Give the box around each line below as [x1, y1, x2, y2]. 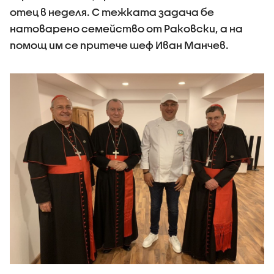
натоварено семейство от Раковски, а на [10, 23, 243, 34]
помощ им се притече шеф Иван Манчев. [10, 39, 229, 51]
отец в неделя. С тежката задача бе [10, 6, 214, 18]
